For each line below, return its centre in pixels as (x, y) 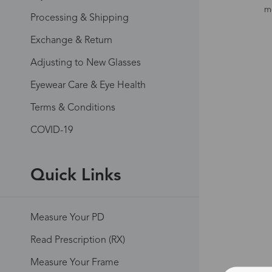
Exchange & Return (71, 41)
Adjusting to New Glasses (86, 63)
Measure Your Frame (75, 263)
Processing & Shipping (80, 18)
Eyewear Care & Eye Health (88, 86)
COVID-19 (52, 131)
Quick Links (76, 176)
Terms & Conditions (73, 108)
